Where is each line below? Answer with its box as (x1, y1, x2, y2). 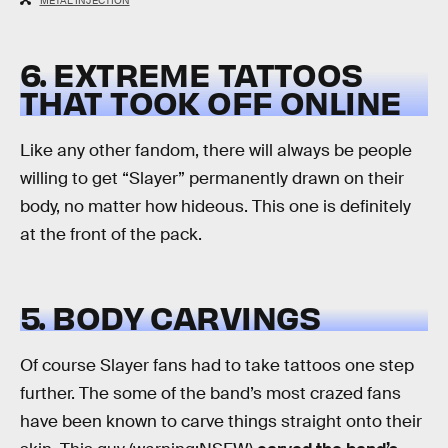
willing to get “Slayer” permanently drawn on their (20, 168, 404, 190)
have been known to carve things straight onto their (20, 411, 422, 433)
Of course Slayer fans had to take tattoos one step (20, 355, 414, 377)
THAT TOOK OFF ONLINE (20, 80, 402, 122)
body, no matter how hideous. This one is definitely (20, 196, 411, 218)
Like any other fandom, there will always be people (20, 140, 412, 162)
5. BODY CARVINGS (20, 295, 321, 337)
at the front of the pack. (20, 224, 202, 246)
